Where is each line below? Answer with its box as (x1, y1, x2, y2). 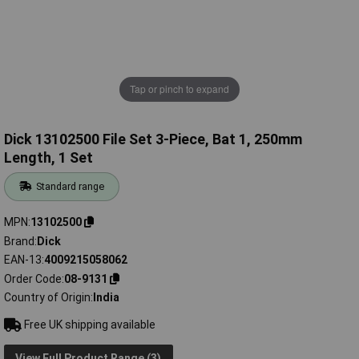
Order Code (4, 272, 62, 285)
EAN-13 (4, 253, 42, 267)
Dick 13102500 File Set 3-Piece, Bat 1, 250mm (4, 131, 302, 148)
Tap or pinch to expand (130, 82, 229, 96)
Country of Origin (4, 291, 91, 305)
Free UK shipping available (21, 318, 155, 332)
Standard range (36, 180, 105, 193)
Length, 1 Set (4, 149, 93, 167)
